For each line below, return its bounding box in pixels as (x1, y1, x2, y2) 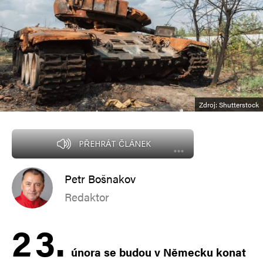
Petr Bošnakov (65, 170, 136, 187)
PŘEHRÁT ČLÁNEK (78, 137, 151, 149)
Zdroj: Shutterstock (199, 99, 259, 110)
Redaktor (65, 188, 109, 205)
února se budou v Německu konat (68, 244, 246, 260)
